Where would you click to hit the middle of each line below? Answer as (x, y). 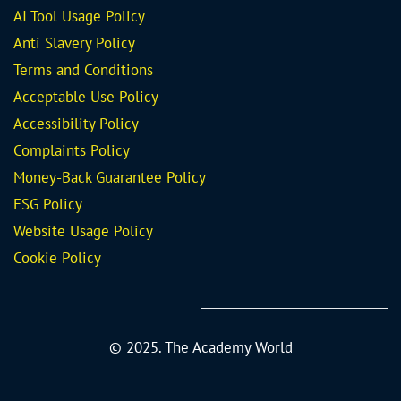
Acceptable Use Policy (86, 97)
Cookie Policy (57, 258)
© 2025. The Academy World (200, 348)
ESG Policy (48, 205)
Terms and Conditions (83, 70)
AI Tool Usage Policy (79, 17)
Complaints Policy (72, 151)
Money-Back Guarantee (88, 178)
